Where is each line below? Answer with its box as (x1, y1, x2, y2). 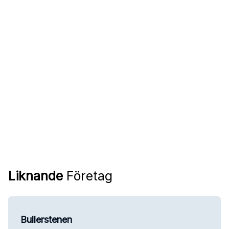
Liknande (8, 168, 63, 184)
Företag (63, 168, 112, 184)
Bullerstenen (20, 214, 72, 225)
